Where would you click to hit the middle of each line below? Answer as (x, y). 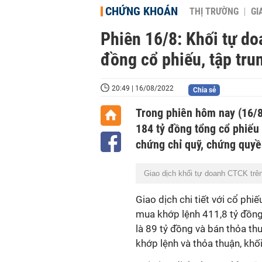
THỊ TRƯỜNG (214, 12)
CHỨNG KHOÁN (142, 11)
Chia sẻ (204, 90)
